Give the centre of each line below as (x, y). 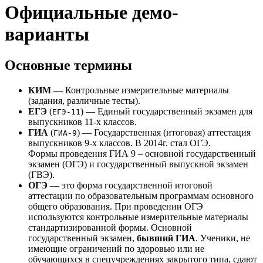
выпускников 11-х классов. (82, 122)
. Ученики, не (223, 238)
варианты (47, 34)
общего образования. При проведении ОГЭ (116, 206)
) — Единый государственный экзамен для (166, 111)
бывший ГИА (166, 238)
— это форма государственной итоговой (130, 185)
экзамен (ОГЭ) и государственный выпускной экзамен (138, 164)
